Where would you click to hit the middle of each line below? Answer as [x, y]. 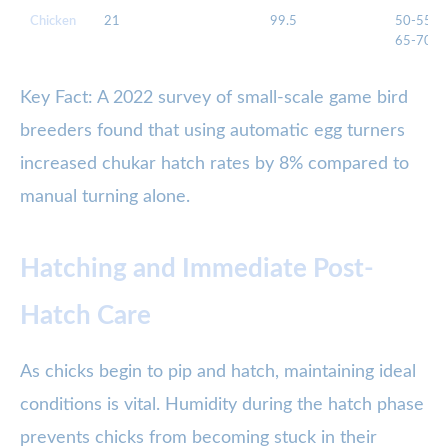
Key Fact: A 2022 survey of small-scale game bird [214, 98]
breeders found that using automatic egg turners [212, 131]
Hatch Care [85, 316]
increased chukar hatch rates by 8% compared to [214, 164]
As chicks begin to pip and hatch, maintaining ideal [218, 372]
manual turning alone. [105, 197]
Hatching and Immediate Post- [197, 269]
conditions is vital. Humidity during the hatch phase [222, 405]
